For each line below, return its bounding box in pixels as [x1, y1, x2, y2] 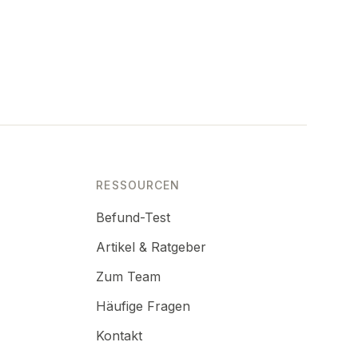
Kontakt [96, 328, 143, 344]
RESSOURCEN [96, 178, 181, 192]
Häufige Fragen [96, 298, 191, 314]
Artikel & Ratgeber [96, 239, 207, 255]
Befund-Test [96, 209, 171, 225]
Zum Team [96, 268, 161, 284]
